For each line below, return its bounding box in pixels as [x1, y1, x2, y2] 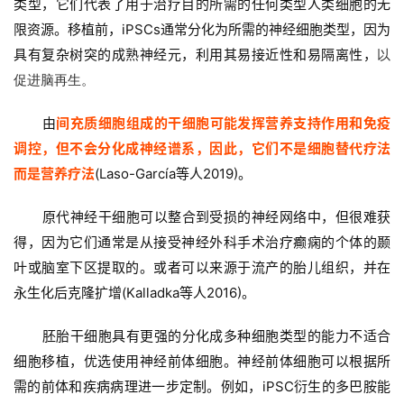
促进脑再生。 [14, 71, 95, 89]
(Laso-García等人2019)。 [95, 165, 252, 183]
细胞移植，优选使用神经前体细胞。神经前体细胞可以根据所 [14, 353, 390, 371]
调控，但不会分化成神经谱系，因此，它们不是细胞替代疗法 [14, 140, 390, 158]
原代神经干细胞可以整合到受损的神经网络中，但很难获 [42, 208, 390, 226]
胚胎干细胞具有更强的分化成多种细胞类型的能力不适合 [42, 327, 390, 345]
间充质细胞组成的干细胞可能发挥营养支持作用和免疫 [56, 115, 391, 133]
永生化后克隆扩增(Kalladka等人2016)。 [14, 284, 255, 302]
